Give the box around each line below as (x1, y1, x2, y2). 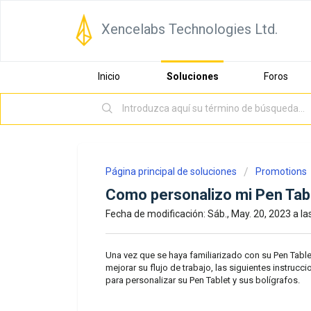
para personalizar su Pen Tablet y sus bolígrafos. (106, 274, 300, 285)
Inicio (98, 71, 120, 82)
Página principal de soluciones (106, 166, 239, 177)
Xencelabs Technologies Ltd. (101, 21, 278, 37)
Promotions (255, 166, 307, 177)
